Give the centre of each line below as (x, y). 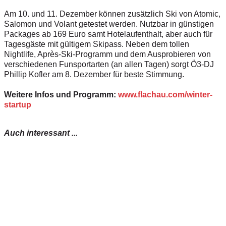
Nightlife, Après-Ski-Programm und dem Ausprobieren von (107, 54)
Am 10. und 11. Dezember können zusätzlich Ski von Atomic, (112, 14)
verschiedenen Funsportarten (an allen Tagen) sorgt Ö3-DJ (109, 65)
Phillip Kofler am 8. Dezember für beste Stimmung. (94, 75)
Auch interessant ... (41, 133)
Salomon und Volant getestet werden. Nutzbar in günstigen (109, 24)
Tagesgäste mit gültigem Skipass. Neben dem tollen (97, 44)
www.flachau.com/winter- (165, 95)
